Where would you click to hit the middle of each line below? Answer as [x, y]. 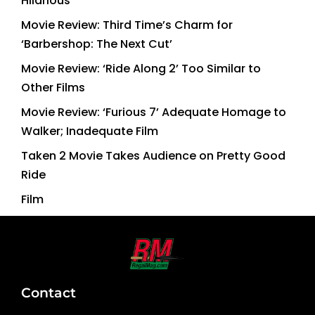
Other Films [53, 87]
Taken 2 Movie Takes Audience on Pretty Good [153, 155]
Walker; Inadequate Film [90, 131]
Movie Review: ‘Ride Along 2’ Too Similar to [141, 68]
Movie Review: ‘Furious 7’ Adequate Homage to [154, 112]
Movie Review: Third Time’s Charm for [127, 25]
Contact [49, 292]
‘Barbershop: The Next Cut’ [97, 44]
